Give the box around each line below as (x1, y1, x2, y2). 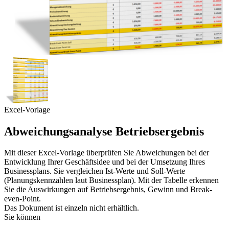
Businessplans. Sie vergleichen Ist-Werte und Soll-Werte (4, 167, 185, 176)
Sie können (4, 213, 40, 222)
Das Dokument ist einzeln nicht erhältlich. (4, 203, 139, 213)
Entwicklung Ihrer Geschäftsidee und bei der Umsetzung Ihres (4, 157, 205, 167)
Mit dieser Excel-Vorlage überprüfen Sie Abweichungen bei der (4, 148, 209, 157)
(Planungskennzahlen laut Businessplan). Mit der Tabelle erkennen (4, 176, 219, 185)
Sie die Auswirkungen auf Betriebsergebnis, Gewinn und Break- (4, 185, 212, 194)
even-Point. (4, 194, 41, 203)
